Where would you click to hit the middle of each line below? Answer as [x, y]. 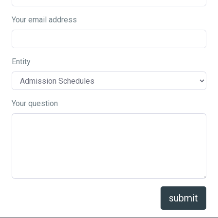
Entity [21, 62]
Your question [35, 103]
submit [183, 198]
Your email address [44, 20]
